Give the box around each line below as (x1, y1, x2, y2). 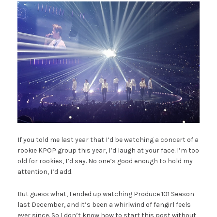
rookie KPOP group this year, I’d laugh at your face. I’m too (17, 146, 199, 155)
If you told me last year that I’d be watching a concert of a (17, 135, 199, 144)
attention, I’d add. (17, 167, 72, 176)
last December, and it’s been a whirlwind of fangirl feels (17, 200, 191, 209)
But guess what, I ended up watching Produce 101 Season (17, 189, 194, 198)
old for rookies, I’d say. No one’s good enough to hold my (17, 156, 193, 165)
